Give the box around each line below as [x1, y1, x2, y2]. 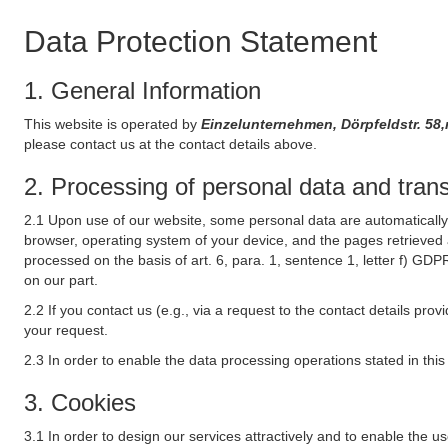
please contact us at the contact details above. [24, 136, 317, 152]
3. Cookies [24, 389, 136, 416]
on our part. [24, 272, 98, 288]
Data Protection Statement [24, 25, 377, 58]
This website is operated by [24, 116, 201, 132]
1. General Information [24, 77, 261, 104]
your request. [24, 322, 108, 338]
